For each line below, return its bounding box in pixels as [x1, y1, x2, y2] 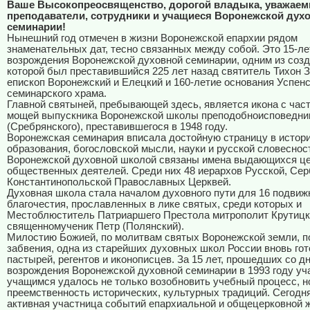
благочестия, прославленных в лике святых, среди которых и [7, 199, 302, 210]
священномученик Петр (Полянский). [7, 221, 184, 232]
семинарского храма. [7, 88, 107, 100]
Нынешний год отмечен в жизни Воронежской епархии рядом [7, 33, 298, 44]
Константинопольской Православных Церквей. [7, 176, 231, 188]
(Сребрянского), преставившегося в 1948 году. [7, 121, 228, 133]
